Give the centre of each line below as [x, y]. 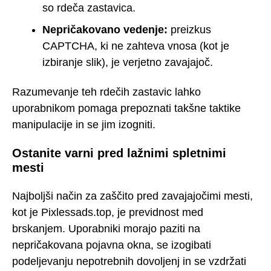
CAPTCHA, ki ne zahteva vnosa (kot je [136, 46]
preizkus [189, 29]
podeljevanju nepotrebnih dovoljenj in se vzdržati [129, 261]
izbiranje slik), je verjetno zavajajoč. [128, 62]
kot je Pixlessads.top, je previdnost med [108, 212]
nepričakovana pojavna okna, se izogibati [112, 245]
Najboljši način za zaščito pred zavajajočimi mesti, [132, 196]
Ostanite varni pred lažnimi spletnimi [119, 153]
